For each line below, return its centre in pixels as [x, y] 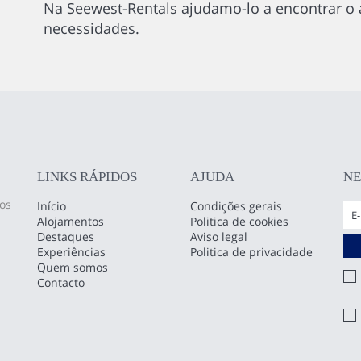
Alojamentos [71, 221]
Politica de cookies [240, 221]
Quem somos [73, 267]
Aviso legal [219, 237]
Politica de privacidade [252, 252]
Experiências [72, 252]
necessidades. [91, 28]
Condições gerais [237, 206]
